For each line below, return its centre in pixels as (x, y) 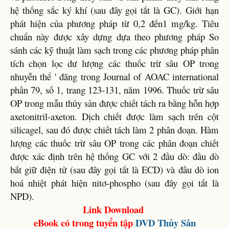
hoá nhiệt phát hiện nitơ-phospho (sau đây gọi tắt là (114, 182)
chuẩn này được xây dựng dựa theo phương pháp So (114, 36)
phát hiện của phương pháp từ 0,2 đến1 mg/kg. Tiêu (114, 23)
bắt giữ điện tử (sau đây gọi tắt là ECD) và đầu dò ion (114, 169)
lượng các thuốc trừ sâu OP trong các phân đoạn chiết (114, 143)
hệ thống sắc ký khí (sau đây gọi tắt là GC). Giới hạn (114, 10)
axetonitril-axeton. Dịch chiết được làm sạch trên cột (114, 116)
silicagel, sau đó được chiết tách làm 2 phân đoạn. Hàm (114, 129)
